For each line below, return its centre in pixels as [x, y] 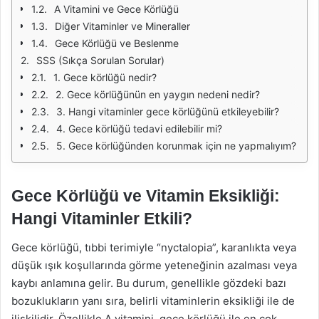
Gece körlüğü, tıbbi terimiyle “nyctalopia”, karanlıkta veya [154, 247]
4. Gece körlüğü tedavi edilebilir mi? [139, 129]
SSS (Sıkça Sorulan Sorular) [100, 60]
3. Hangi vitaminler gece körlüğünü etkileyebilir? [168, 111]
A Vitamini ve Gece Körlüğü [116, 9]
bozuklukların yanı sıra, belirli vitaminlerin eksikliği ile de [153, 300]
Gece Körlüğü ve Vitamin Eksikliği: [146, 196]
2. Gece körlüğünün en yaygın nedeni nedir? [158, 94]
